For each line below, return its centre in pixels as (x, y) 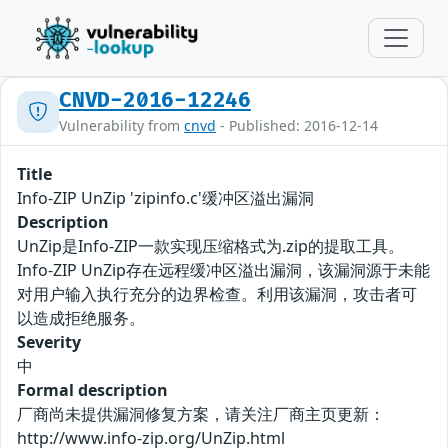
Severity (49, 342)
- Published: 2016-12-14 (297, 125)
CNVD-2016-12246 (155, 100)
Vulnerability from (121, 125)
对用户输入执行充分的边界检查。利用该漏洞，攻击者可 (217, 294)
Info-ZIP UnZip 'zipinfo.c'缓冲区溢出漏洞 (165, 198)
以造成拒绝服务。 (81, 318)
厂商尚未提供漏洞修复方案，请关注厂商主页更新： (201, 414)
